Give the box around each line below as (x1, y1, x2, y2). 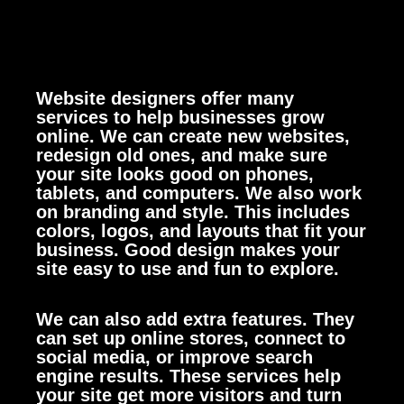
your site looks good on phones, (36, 164, 314, 184)
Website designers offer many (36, 88, 294, 108)
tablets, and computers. (36, 183, 245, 203)
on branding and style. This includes (36, 202, 350, 222)
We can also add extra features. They (36, 309, 354, 329)
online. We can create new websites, (36, 126, 350, 146)
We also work (245, 183, 362, 203)
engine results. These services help (36, 366, 341, 386)
